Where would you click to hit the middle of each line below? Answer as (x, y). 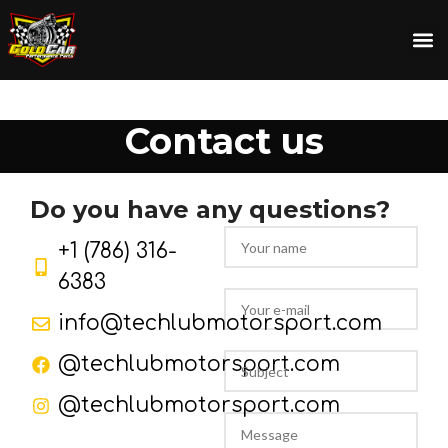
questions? (319, 209)
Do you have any (139, 209)
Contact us (224, 141)
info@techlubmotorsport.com (219, 323)
